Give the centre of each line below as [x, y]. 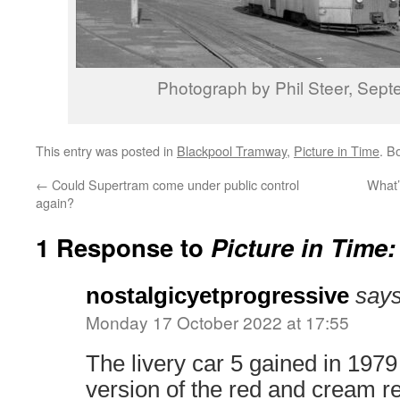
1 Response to [123, 247]
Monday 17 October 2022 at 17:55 [217, 322]
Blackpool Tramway [232, 150]
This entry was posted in [106, 150]
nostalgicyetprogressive [217, 296]
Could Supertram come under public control [174, 184]
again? [55, 202]
